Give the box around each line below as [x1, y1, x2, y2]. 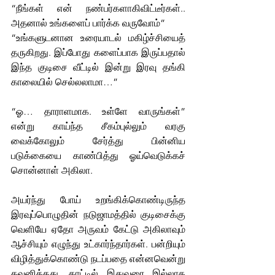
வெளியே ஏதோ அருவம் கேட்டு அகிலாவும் [11, 223, 185, 235]
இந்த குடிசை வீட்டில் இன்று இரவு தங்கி [11, 61, 185, 73]
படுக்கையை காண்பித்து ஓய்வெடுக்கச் [11, 149, 185, 161]
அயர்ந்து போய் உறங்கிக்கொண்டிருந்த [11, 193, 185, 206]
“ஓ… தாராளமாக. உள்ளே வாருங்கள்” [11, 105, 185, 117]
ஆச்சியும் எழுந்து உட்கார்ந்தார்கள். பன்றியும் [11, 238, 185, 250]
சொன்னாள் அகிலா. [11, 164, 93, 176]
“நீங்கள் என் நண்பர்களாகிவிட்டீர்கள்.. [11, 2, 185, 14]
